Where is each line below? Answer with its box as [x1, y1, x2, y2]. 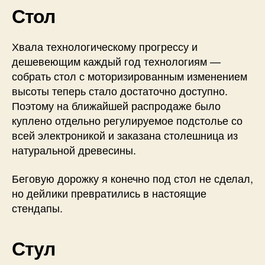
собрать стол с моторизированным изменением [12, 68, 247, 84]
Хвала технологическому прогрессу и [12, 38, 198, 54]
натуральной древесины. [12, 142, 136, 158]
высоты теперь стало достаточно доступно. [12, 83, 228, 99]
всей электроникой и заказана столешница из [12, 127, 238, 143]
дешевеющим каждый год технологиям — [12, 53, 221, 69]
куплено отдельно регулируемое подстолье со [12, 112, 243, 128]
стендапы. [12, 199, 63, 215]
